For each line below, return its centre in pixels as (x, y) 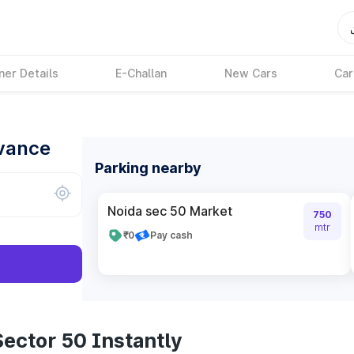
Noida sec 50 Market (170, 211)
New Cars (250, 73)
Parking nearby (148, 168)
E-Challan (141, 73)
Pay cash (171, 235)
